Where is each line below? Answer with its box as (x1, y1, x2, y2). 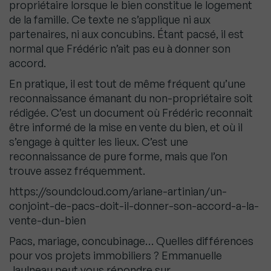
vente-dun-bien (9, 214, 86, 227)
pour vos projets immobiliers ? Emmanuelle (9, 249, 222, 262)
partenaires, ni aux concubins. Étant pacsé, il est (9, 27, 244, 41)
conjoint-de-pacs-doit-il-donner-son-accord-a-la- (9, 199, 259, 212)
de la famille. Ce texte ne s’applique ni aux (9, 13, 211, 26)
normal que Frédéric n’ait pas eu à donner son (9, 42, 230, 55)
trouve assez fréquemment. (9, 164, 145, 177)
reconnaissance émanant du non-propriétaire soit (9, 91, 253, 105)
